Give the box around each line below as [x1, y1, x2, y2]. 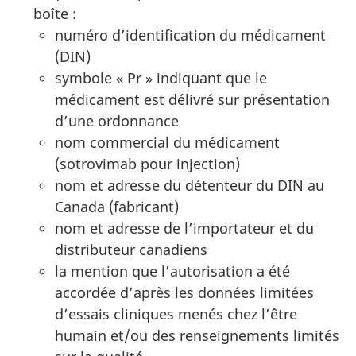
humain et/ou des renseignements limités [55, 326, 339, 345]
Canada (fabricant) [55, 197, 179, 216]
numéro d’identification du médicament [55, 25, 326, 44]
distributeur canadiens [55, 240, 207, 259]
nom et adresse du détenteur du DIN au [55, 176, 324, 195]
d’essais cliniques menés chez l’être [55, 304, 297, 323]
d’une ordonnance [55, 111, 179, 130]
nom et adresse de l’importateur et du [55, 219, 314, 238]
